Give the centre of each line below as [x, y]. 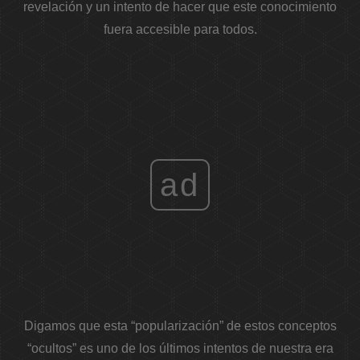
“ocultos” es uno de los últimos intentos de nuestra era [180, 349]
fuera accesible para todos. [180, 30]
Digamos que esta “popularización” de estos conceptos [180, 326]
